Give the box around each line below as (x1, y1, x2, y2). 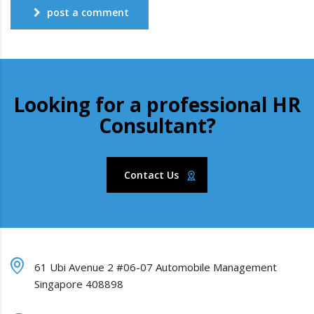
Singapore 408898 (34, 277, 123, 292)
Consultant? (98, 112, 216, 139)
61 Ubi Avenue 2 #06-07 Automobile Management (34, 260, 277, 275)
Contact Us (124, 168, 179, 182)
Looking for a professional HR (13, 91, 301, 118)
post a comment (47, 6, 129, 20)
